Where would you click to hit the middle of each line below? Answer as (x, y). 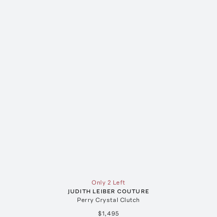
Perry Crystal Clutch (108, 200)
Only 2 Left (108, 182)
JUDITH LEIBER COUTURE (108, 191)
